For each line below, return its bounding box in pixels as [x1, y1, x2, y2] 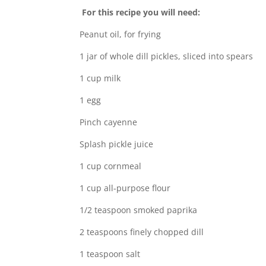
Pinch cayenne [80, 116, 138, 128]
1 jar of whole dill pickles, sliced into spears [80, 50, 254, 62]
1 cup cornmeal [80, 160, 142, 172]
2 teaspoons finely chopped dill [80, 226, 204, 237]
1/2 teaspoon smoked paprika [80, 204, 198, 216]
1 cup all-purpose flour [80, 182, 171, 194]
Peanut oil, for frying [80, 28, 161, 40]
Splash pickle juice [80, 138, 154, 150]
